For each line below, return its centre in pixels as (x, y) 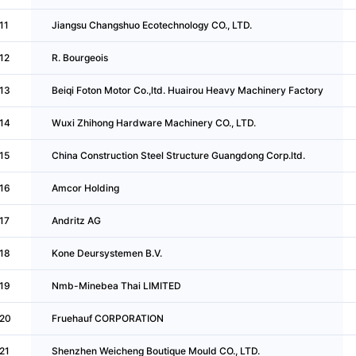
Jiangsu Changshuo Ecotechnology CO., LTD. (151, 25)
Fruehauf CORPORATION (107, 318)
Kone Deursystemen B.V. (106, 253)
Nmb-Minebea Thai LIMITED (116, 285)
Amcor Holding (85, 188)
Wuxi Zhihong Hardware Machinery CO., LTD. (153, 122)
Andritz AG (76, 220)
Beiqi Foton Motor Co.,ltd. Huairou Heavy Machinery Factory (187, 90)
